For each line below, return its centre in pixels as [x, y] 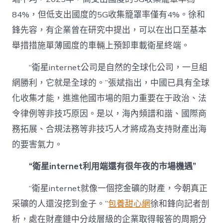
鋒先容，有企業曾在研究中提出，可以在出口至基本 [110, 30]
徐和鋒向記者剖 [180, 204]
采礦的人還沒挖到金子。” [60, 204]
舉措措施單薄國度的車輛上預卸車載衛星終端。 [101, 45]
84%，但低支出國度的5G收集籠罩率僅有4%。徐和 [109, 14]
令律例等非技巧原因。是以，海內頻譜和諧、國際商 [110, 113]
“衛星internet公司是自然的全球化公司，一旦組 [118, 67]
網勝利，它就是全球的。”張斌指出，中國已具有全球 [111, 83]
